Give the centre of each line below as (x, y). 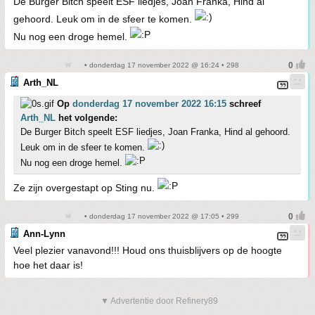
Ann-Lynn (44, 233)
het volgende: (86, 117)
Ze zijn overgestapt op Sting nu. (85, 187)
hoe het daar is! (48, 265)
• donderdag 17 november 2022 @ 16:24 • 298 (160, 65)
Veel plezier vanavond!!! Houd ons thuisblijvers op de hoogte (148, 250)
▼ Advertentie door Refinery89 (159, 301)
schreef (244, 103)
